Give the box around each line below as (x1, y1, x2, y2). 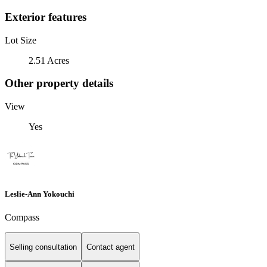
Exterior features (5, 10, 86, 23)
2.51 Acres (29, 55, 69, 66)
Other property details (5, 77, 113, 90)
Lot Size (5, 35, 36, 45)
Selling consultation (10, 242, 77, 252)
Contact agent (86, 242, 135, 252)
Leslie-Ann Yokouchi (5, 190, 74, 199)
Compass (5, 212, 39, 223)
